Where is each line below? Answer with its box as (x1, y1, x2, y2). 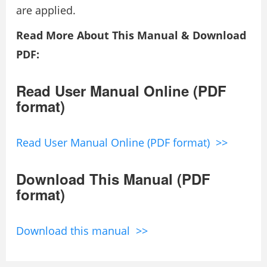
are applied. (16, 3, 76, 18)
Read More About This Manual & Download (16, 28, 246, 43)
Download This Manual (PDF (16, 169, 210, 190)
